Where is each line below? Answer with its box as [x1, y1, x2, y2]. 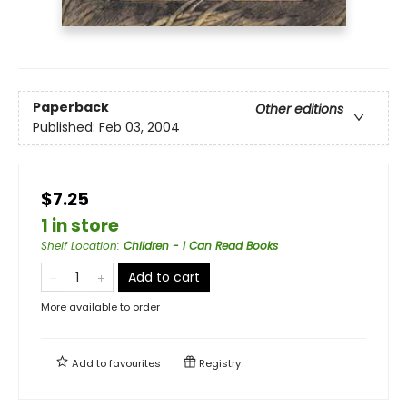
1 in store [41, 213, 119, 238]
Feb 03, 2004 [99, 118, 180, 137]
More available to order [41, 299, 160, 314]
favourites [109, 355, 161, 371]
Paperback [33, 98, 109, 117]
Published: [33, 118, 99, 137]
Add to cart [128, 267, 200, 286]
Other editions [255, 100, 343, 119]
